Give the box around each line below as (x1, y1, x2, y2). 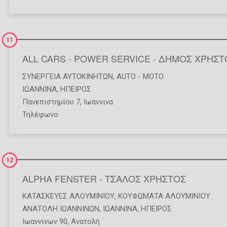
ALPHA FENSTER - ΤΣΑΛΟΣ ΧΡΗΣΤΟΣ (22, 171, 186, 185)
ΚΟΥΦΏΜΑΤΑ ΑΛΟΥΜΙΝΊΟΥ (118, 192, 210, 201)
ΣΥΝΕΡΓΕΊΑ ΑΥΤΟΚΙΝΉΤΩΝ (22, 71, 113, 81)
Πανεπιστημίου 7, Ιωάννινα (22, 97, 113, 106)
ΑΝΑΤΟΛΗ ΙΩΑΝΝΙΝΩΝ (22, 204, 99, 214)
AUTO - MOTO (117, 71, 164, 81)
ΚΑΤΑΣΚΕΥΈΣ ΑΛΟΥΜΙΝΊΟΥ (22, 192, 115, 201)
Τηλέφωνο (22, 109, 58, 119)
